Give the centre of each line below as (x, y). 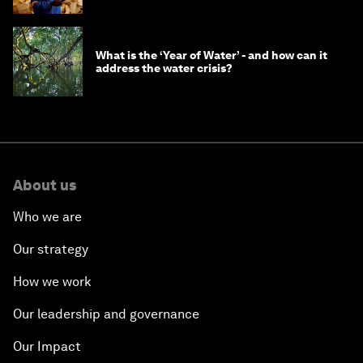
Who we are (47, 217)
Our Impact (47, 347)
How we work (52, 282)
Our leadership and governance (106, 314)
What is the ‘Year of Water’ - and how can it (211, 56)
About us (45, 186)
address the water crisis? (164, 68)
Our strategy (51, 250)
